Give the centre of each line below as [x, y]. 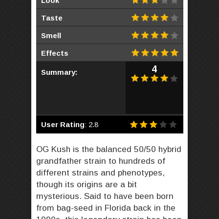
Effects [55, 53]
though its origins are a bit [87, 185]
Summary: [59, 72]
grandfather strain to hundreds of [101, 161]
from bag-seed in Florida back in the [106, 208]
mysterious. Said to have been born [105, 196]
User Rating [63, 125]
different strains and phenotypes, [100, 173]
